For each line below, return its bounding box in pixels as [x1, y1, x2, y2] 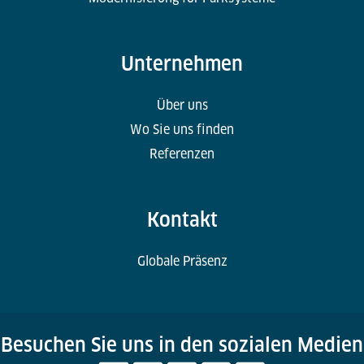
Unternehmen [121, 52, 243, 76]
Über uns [156, 97, 208, 114]
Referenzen [149, 146, 214, 162]
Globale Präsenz [136, 253, 227, 270]
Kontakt [146, 208, 218, 232]
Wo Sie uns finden [130, 122, 234, 138]
